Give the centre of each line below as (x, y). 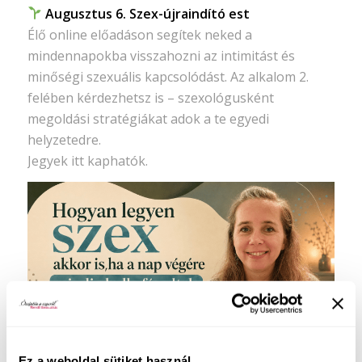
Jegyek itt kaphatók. (87, 160)
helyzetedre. (64, 139)
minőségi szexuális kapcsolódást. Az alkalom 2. (168, 76)
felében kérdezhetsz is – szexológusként (150, 97)
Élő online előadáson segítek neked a (139, 34)
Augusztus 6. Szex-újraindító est (147, 13)
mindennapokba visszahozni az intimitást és (161, 55)
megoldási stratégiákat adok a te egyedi (148, 118)
